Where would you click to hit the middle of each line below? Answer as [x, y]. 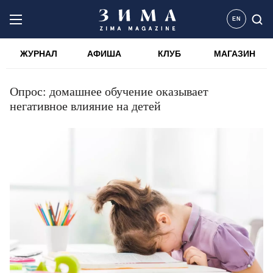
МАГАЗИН [234, 54]
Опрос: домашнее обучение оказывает [109, 91]
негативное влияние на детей [85, 106]
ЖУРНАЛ [39, 54]
